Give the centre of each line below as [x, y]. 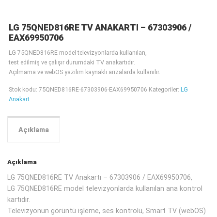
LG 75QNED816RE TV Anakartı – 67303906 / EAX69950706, [100, 178]
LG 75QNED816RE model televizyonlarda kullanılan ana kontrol [105, 189]
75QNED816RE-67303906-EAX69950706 [93, 89]
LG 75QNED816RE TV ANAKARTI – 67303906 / [100, 27]
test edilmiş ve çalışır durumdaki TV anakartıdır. [72, 62]
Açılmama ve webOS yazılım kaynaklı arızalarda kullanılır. [84, 72]
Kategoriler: [164, 89]
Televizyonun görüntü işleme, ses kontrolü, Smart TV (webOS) [107, 211]
